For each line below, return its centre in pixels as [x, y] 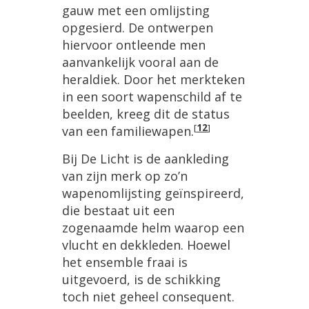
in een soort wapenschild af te [152, 96]
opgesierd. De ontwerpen [138, 27]
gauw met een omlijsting [136, 10]
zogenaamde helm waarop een [153, 227]
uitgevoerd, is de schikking [141, 279]
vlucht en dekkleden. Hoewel [146, 245]
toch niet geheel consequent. [148, 296]
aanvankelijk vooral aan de [140, 62]
